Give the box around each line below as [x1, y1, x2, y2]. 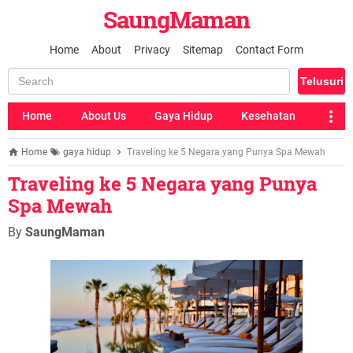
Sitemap [183, 43, 223, 56]
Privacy [134, 43, 170, 56]
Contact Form [236, 43, 303, 56]
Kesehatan [241, 110, 296, 122]
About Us [80, 110, 126, 122]
